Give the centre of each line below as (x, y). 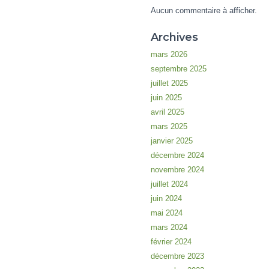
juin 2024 (166, 198)
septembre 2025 (178, 68)
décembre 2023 (177, 256)
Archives (174, 37)
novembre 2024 (177, 169)
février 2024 (171, 241)
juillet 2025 (169, 83)
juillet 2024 (169, 184)
